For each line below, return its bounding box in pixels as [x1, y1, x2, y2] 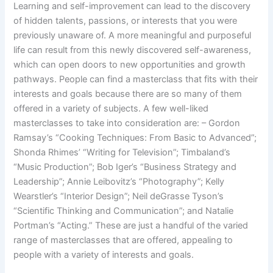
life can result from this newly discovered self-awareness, [13, 44, 252, 55]
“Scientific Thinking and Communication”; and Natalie [13, 205, 234, 216]
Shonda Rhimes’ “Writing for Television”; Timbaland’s [13, 146, 231, 158]
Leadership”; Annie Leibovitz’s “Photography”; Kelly [13, 175, 225, 187]
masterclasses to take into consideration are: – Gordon [13, 117, 241, 129]
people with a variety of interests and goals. [13, 249, 194, 260]
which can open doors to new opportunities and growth [13, 58, 246, 70]
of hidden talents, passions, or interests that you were [13, 15, 238, 26]
